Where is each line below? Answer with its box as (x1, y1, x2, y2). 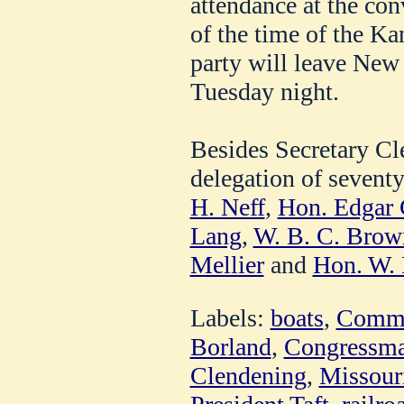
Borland (189, 332, 271, 361)
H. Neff (189, 192, 265, 221)
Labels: (189, 303, 271, 332)
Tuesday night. (189, 77, 339, 106)
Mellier (189, 250, 264, 279)
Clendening (189, 361, 307, 390)
